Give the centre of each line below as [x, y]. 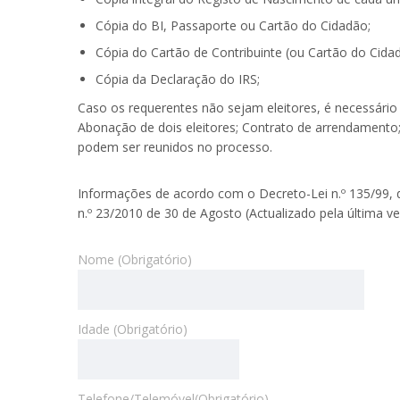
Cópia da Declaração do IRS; [178, 79]
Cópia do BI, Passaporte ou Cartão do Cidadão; [233, 25]
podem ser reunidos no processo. [175, 147]
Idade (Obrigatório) [133, 329]
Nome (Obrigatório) [135, 259]
